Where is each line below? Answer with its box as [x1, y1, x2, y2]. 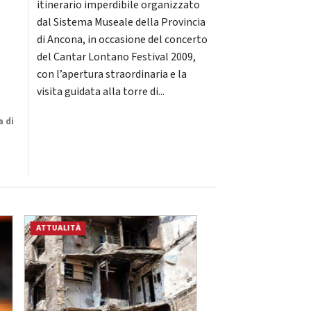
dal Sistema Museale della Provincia [36, 14, 205, 30]
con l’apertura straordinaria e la [36, 66, 187, 82]
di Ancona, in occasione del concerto [36, 31, 208, 47]
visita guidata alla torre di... [36, 83, 165, 99]
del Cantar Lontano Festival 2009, [36, 49, 196, 65]
